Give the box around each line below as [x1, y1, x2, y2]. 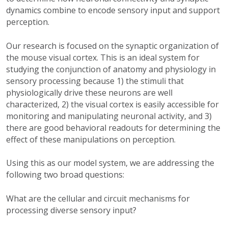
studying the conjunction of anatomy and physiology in [6, 64, 216, 75]
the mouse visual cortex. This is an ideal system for [6, 52, 199, 64]
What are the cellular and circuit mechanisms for [6, 193, 190, 205]
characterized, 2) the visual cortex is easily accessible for [6, 99, 219, 110]
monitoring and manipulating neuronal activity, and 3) [6, 110, 212, 122]
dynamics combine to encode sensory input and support [6, 5, 220, 16]
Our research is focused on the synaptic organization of [6, 40, 219, 52]
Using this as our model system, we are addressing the [6, 157, 214, 169]
